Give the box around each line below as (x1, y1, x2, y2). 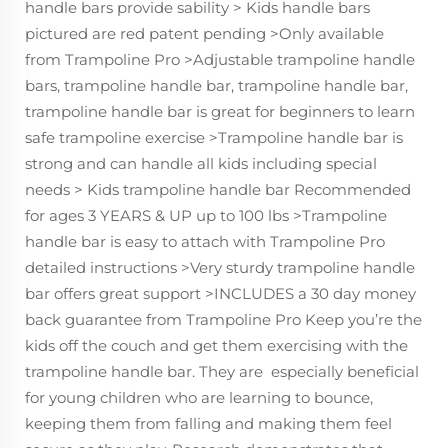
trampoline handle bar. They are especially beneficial (25, 361, 419, 381)
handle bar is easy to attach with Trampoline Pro (25, 231, 385, 251)
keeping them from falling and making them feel (25, 413, 392, 433)
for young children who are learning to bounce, (25, 387, 373, 407)
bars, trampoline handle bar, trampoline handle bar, (25, 75, 408, 95)
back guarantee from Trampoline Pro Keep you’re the (25, 309, 422, 329)
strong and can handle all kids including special (25, 153, 377, 173)
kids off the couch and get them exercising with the (25, 335, 408, 355)
